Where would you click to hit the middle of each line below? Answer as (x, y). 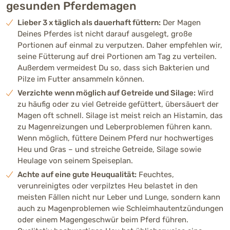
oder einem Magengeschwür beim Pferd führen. (103, 219)
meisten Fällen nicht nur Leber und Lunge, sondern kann (119, 197)
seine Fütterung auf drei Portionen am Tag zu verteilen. (117, 56)
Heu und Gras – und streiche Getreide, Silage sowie (109, 149)
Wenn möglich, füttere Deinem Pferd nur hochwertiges (116, 138)
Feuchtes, (155, 174)
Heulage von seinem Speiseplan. (75, 160)
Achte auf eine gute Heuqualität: (77, 174)
